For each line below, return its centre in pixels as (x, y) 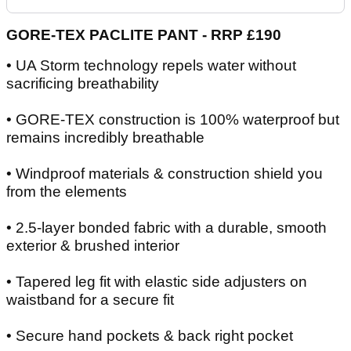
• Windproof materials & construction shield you (165, 173)
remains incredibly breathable (105, 137)
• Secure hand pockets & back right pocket (150, 335)
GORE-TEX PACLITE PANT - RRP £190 (144, 34)
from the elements (67, 191)
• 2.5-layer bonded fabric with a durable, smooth (166, 227)
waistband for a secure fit (90, 299)
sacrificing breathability (83, 83)
